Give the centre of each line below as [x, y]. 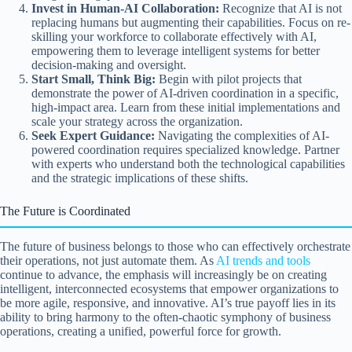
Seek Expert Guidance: [93, 136]
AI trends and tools [263, 261]
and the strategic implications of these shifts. [140, 178]
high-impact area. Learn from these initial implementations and [186, 108]
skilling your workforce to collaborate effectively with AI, [174, 37]
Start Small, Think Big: [93, 79]
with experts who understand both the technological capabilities [188, 164]
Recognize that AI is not [280, 9]
